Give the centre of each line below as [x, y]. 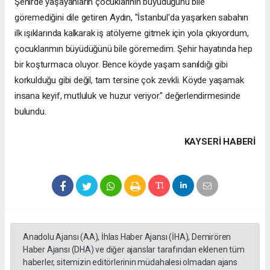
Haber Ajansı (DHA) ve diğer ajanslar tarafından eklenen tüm [134, 249]
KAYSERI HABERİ [220, 141]
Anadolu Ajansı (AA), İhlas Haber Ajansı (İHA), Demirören [127, 237]
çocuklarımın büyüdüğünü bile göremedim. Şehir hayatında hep [133, 49]
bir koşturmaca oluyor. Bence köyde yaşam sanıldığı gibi [121, 64]
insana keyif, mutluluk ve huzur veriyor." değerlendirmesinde [127, 96]
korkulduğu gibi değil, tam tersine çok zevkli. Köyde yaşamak [129, 80]
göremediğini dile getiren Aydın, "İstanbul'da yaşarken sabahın [132, 17]
